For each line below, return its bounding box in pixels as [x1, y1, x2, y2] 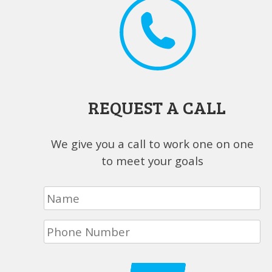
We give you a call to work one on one [50, 136, 254, 152]
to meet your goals [101, 153, 203, 169]
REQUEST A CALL [88, 94, 226, 119]
